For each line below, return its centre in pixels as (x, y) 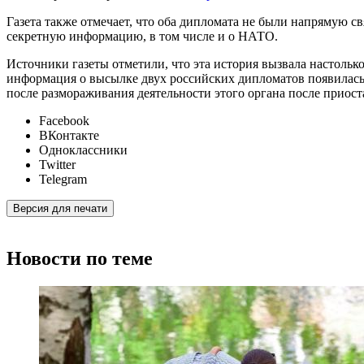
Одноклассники (83, 150)
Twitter (57, 165)
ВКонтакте (69, 136)
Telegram (63, 180)
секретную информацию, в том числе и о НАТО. (142, 37)
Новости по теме (80, 258)
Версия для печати (60, 209)
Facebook (64, 121)
